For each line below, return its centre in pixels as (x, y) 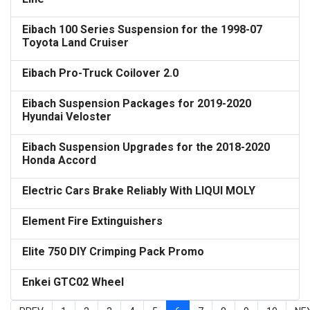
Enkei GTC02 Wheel (73, 282)
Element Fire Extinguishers (92, 221)
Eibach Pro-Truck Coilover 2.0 (100, 73)
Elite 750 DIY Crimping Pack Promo (113, 252)
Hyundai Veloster (67, 117)
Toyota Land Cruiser (75, 43)
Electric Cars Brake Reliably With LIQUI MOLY (139, 191)
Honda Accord (59, 160)
